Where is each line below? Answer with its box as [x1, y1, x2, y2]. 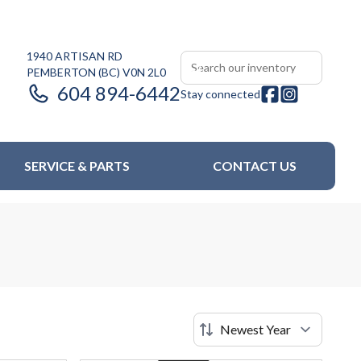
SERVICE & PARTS [23, 158, 130, 173]
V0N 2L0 [122, 65, 166, 79]
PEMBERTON [27, 65, 96, 79]
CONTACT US [212, 158, 297, 173]
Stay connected [180, 87, 260, 101]
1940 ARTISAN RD [27, 49, 122, 63]
